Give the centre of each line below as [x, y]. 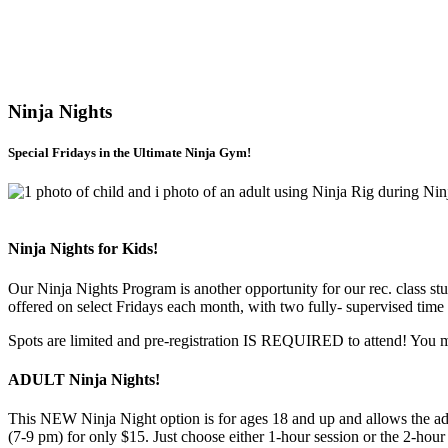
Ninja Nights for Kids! [83, 249]
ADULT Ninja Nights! [84, 379]
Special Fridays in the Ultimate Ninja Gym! [129, 152]
